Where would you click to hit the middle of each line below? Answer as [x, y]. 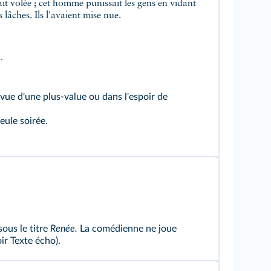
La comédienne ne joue [127, 229]
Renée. [64, 229]
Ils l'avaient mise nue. [78, 16]
